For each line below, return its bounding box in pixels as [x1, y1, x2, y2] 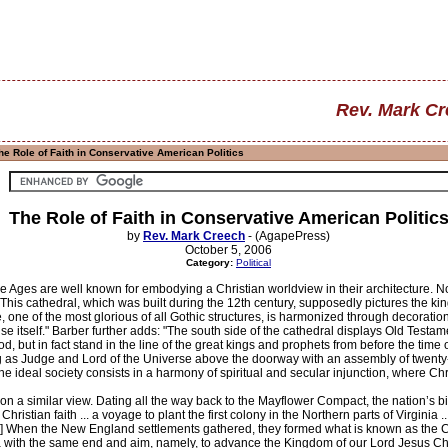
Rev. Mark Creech [143, 229, 245, 243]
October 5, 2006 [185, 243, 272, 257]
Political [236, 257, 271, 268]
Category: [186, 257, 233, 268]
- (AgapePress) [245, 229, 330, 243]
